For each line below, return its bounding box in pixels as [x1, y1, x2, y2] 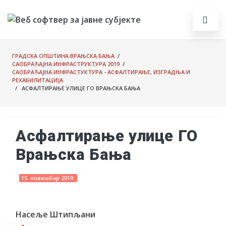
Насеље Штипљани [16, 209, 95, 220]
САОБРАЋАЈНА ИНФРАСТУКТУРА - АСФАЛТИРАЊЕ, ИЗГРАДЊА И [12, 68, 190, 76]
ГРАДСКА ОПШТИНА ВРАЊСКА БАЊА [12, 52, 115, 60]
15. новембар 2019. [21, 174, 75, 182]
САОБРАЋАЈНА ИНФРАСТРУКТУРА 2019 [12, 60, 120, 68]
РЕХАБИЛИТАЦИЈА [12, 76, 63, 84]
